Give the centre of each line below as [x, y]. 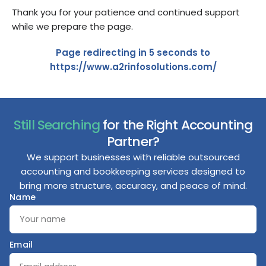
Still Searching [57, 125]
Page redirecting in [102, 52]
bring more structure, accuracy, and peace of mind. [133, 185]
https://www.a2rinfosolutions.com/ [133, 66]
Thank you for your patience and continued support [126, 12]
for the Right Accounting [176, 125]
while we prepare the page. [72, 26]
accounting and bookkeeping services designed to [133, 171]
